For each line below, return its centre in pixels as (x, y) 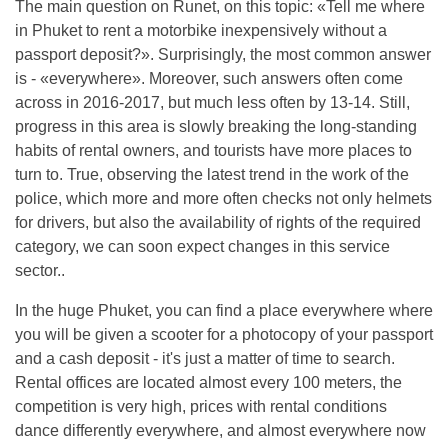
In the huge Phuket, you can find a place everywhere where (224, 310)
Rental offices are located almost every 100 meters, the (208, 382)
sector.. (40, 270)
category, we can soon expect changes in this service (202, 246)
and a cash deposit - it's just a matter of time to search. (205, 358)
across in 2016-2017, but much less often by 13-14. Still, (212, 102)
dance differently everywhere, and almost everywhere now (220, 430)
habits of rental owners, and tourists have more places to (213, 150)
